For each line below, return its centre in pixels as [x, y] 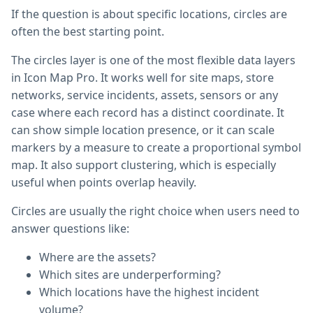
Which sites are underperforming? [130, 275]
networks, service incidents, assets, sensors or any [145, 95]
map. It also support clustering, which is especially [144, 165]
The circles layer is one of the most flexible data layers [153, 60]
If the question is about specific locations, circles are [149, 14]
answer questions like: [70, 229]
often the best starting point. [88, 32]
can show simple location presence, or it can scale [143, 130]
